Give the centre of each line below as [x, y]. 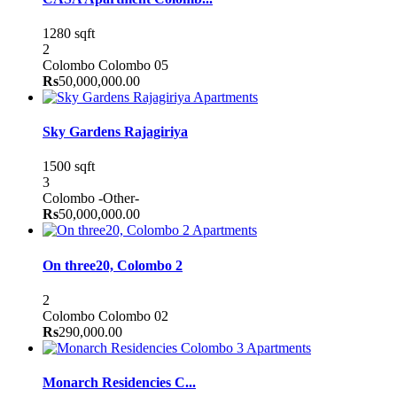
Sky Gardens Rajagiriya [115, 132]
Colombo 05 [133, 65]
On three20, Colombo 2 [113, 265]
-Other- [119, 198]
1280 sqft [69, 33]
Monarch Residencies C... [119, 383]
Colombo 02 [133, 316]
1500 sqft [69, 167]
